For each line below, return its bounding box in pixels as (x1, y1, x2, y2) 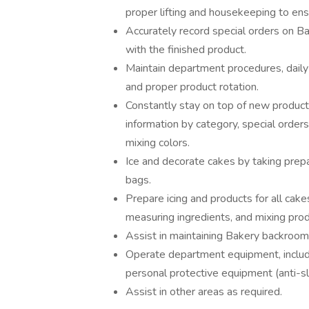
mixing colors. (126, 135, 190, 150)
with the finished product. (126, 42, 246, 57)
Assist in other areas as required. (126, 284, 282, 299)
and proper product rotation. (126, 79, 259, 94)
